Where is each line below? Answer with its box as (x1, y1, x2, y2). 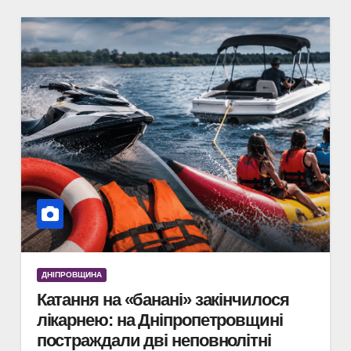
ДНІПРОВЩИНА (41, 270, 102, 279)
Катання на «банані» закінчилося (36, 290, 289, 309)
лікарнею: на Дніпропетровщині (36, 310, 283, 330)
